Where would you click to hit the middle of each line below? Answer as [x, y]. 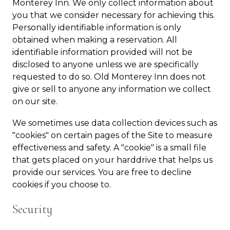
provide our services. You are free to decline [102, 172]
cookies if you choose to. [62, 185]
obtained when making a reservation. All [95, 40]
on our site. [35, 101]
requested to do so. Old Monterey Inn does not [109, 77]
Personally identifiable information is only [97, 27]
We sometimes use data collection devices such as [115, 123]
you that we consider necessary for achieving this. [113, 15]
